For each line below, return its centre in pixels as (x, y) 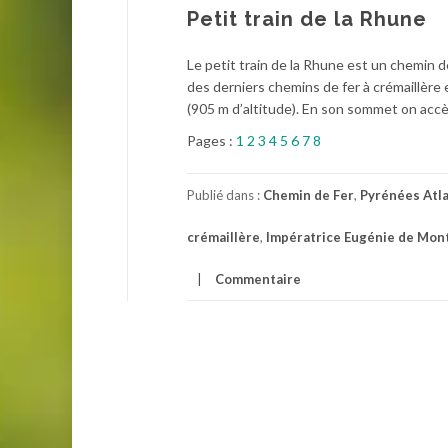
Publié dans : (225, 194)
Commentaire (258, 278)
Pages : (211, 140)
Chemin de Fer (308, 194)
